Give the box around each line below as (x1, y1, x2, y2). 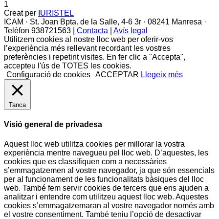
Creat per (4, 9, 38, 18)
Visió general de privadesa (4, 120, 102, 129)
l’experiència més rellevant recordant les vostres (4, 44, 171, 53)
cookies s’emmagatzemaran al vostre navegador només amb (4, 201, 214, 210)
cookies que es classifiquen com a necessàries (4, 157, 167, 166)
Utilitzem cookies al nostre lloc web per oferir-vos (4, 35, 173, 44)
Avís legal (113, 26, 148, 35)
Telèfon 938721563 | (4, 26, 77, 35)
